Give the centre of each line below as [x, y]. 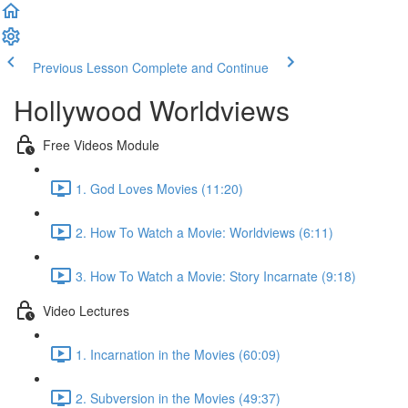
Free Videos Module [101, 144]
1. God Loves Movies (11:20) [159, 188]
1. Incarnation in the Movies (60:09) [178, 354]
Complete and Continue [200, 67]
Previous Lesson [81, 67]
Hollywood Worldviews [152, 110]
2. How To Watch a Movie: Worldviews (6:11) [204, 232]
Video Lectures [86, 310]
